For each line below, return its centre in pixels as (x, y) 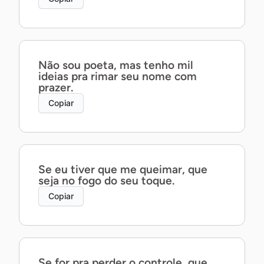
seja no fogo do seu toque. (106, 181)
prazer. (56, 88)
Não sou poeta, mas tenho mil (116, 65)
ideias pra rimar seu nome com (118, 76)
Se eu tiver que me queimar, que (123, 169)
